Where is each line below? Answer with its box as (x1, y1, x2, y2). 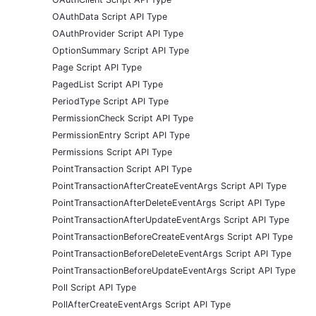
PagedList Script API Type (52, 78, 163, 90)
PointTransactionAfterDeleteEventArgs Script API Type (52, 197, 285, 208)
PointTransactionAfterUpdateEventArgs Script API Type (52, 214, 289, 225)
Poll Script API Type (52, 281, 136, 293)
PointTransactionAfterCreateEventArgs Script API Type (52, 180, 286, 191)
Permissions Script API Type (52, 146, 172, 157)
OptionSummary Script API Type (52, 44, 189, 56)
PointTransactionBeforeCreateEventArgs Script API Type (52, 231, 293, 242)
